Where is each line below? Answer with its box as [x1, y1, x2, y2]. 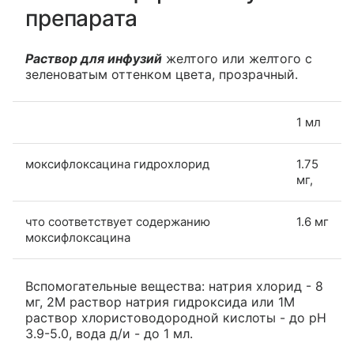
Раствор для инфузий [25, 51, 162, 66]
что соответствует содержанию [25, 214, 210, 229]
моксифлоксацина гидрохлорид [25, 156, 209, 171]
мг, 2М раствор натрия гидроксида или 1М [25, 294, 295, 310]
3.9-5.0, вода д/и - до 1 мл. [25, 326, 193, 341]
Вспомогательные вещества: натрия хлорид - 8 [25, 278, 323, 294]
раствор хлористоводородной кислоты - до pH [25, 310, 326, 326]
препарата [25, 5, 137, 32]
